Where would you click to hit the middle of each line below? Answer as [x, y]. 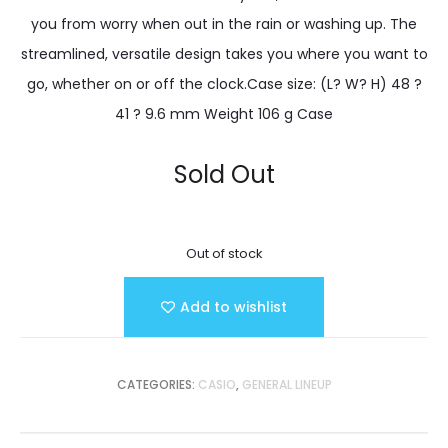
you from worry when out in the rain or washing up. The [224, 24]
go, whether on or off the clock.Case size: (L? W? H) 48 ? [224, 84]
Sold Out [224, 175]
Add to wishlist [234, 307]
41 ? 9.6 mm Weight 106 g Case [224, 114]
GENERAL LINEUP [286, 385]
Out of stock [224, 254]
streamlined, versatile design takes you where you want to [224, 54]
